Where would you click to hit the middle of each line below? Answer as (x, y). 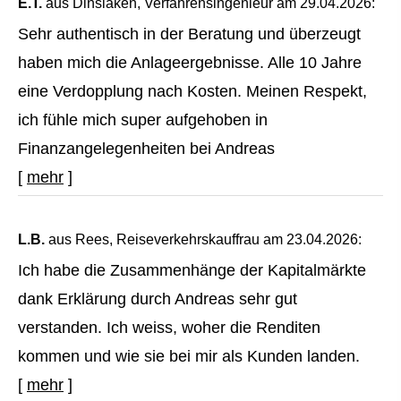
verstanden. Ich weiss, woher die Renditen (169, 328)
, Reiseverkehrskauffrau (184, 240)
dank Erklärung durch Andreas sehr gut (158, 299)
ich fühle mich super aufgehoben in (143, 120)
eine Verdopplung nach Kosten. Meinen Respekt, (192, 92)
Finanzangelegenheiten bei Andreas (146, 149)
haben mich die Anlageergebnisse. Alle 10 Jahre (190, 63)
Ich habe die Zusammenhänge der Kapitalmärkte (192, 271)
